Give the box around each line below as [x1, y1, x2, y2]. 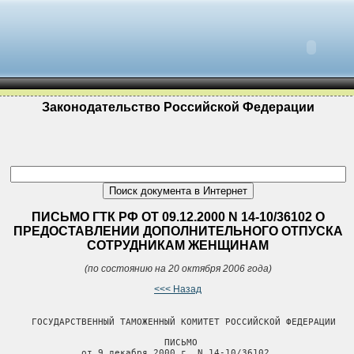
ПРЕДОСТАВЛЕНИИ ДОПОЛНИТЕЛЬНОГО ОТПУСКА [13, 224, 343, 238]
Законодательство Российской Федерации [41, 100, 314, 114]
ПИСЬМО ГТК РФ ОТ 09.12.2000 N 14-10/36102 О [31, 209, 325, 224]
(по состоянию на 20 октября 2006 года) [84, 262, 272, 274]
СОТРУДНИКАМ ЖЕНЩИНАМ [87, 238, 269, 252]
